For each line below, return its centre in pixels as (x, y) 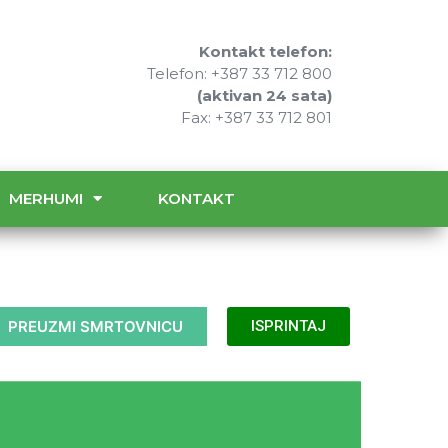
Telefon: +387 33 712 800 (240, 74)
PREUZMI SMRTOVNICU (96, 326)
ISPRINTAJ (289, 325)
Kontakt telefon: (266, 52)
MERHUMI (45, 198)
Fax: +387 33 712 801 (257, 118)
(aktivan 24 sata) (265, 96)
